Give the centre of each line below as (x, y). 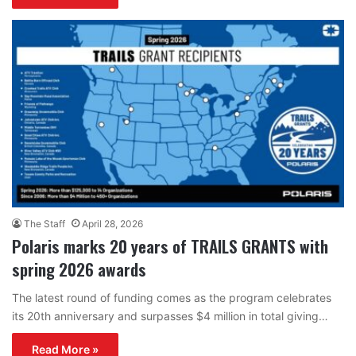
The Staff (44, 223)
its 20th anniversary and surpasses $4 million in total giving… (170, 315)
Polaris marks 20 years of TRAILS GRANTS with (170, 246)
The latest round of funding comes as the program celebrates (172, 297)
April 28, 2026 (112, 223)
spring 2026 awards (79, 269)
